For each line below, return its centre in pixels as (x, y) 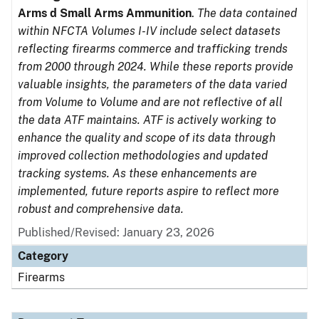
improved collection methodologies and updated (143, 156)
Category (43, 256)
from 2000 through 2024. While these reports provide (156, 67)
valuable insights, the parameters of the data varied (152, 84)
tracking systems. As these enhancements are (137, 173)
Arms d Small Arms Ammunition (105, 13)
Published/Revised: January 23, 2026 (116, 232)
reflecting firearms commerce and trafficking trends (153, 49)
